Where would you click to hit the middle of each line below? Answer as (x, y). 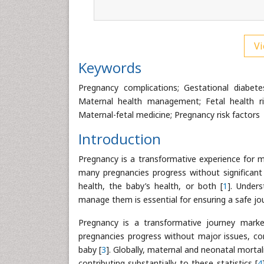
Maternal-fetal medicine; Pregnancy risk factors (169, 115)
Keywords (110, 67)
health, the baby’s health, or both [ (151, 186)
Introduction (120, 139)
